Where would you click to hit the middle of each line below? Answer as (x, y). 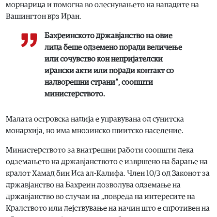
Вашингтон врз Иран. (44, 16)
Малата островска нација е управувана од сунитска (95, 119)
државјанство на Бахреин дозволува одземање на (93, 185)
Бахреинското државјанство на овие (108, 36)
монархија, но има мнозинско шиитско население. (95, 131)
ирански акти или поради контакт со (109, 70)
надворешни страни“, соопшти (99, 82)
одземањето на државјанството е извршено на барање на (107, 162)
